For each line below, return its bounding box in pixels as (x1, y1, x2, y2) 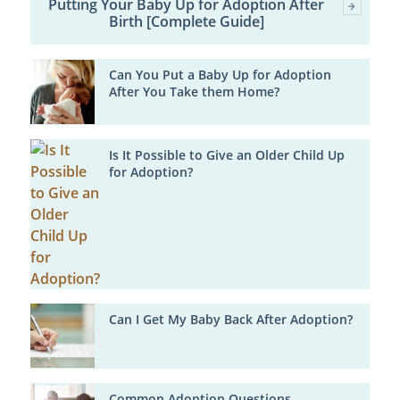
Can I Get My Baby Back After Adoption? (108, 311, 353, 328)
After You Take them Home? (108, 84, 279, 101)
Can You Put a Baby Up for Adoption (108, 67, 331, 84)
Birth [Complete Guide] (108, 12, 264, 32)
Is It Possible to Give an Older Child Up (108, 146, 345, 163)
